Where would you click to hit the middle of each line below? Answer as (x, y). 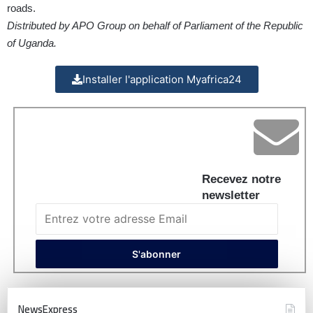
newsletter (231, 196)
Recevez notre (241, 180)
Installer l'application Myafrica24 (162, 80)
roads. (21, 8)
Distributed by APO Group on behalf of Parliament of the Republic (155, 26)
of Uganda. (32, 43)
